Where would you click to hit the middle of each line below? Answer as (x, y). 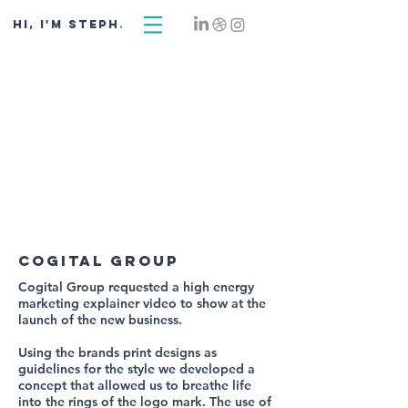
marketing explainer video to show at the (142, 303)
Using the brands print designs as (117, 352)
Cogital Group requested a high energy (136, 287)
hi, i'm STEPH (66, 24)
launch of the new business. (100, 320)
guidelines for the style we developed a (137, 369)
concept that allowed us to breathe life (135, 385)
